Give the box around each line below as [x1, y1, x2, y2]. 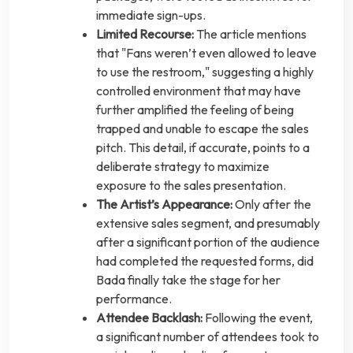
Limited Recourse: [96, 26, 194, 43]
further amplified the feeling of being [96, 102, 294, 118]
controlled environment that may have [96, 83, 301, 99]
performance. [96, 291, 172, 307]
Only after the [232, 196, 311, 213]
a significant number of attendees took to [96, 329, 319, 345]
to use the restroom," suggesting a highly [96, 64, 314, 80]
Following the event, [203, 310, 313, 326]
